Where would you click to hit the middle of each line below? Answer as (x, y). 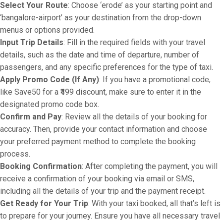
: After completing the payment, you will (150, 166)
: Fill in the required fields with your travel (134, 42)
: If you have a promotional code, (155, 80)
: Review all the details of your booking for (134, 117)
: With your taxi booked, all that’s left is (154, 203)
